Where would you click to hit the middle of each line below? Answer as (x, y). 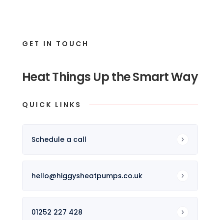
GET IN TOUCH (56, 44)
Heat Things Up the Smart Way (110, 77)
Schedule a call (59, 139)
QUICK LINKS (52, 105)
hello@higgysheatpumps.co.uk (87, 176)
